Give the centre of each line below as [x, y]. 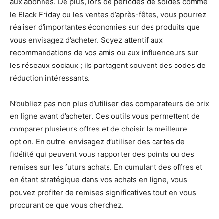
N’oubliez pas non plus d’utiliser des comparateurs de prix [109, 103]
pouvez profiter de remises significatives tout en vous [103, 192]
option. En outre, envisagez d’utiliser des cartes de [97, 142]
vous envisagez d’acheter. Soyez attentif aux [86, 40]
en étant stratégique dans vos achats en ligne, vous [99, 180]
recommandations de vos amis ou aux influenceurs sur [104, 53]
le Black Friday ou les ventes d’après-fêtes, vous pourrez [108, 14]
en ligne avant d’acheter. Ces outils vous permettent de [105, 116]
